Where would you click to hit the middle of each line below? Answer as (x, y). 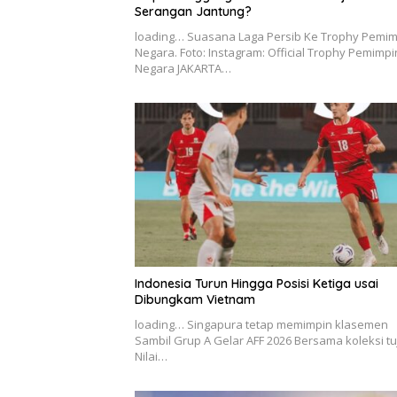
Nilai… (151, 357)
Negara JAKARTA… (183, 68)
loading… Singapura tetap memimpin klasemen (261, 325)
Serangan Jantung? (193, 11)
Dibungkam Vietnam (195, 300)
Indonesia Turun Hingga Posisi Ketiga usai (257, 284)
